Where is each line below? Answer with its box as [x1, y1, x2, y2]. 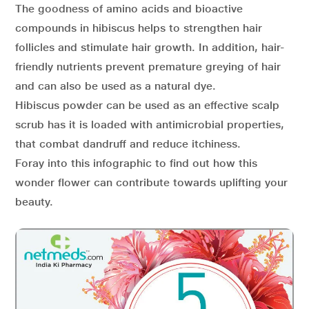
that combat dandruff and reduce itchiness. [15, 137, 241, 150]
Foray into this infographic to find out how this [15, 157, 257, 170]
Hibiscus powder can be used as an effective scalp [15, 99, 279, 112]
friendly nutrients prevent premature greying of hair [15, 60, 281, 73]
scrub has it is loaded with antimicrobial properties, [15, 118, 284, 131]
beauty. [15, 195, 53, 208]
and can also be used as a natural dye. [15, 79, 216, 92]
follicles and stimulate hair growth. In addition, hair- [15, 41, 284, 54]
